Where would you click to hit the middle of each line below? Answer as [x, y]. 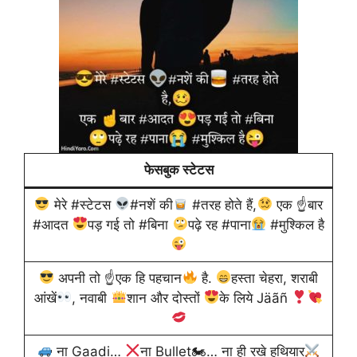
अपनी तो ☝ [85, 278]
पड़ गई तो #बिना [130, 224]
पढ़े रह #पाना [219, 224]
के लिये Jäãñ [256, 298]
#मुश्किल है [296, 224]
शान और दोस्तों [165, 298]
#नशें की [151, 204]
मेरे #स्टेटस [82, 204]
